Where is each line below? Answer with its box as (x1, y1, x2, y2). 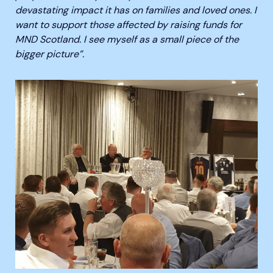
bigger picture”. (15, 48, 84, 60)
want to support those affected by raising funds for (15, 18, 242, 31)
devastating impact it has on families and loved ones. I (15, 4, 257, 16)
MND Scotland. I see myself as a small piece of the (15, 33, 239, 46)
